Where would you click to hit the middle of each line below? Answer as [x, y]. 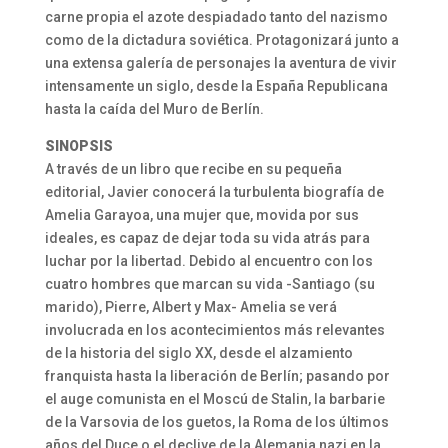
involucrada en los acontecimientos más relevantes [214, 329]
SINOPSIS [78, 145]
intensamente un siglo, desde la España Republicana [216, 85]
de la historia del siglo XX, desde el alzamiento [198, 352]
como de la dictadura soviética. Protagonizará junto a [221, 39]
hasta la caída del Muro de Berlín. [154, 108]
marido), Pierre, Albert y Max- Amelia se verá [190, 306]
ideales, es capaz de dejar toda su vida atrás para [207, 237]
